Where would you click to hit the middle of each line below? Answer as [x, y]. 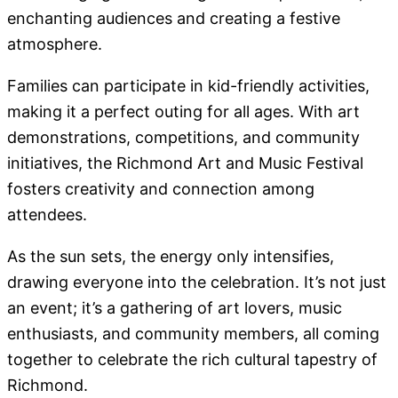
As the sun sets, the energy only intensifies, [171, 257]
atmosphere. [55, 44]
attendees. [47, 215]
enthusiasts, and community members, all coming [193, 334]
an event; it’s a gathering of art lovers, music [175, 308]
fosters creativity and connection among [161, 189]
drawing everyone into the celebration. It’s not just [197, 283]
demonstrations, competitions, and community [183, 138]
